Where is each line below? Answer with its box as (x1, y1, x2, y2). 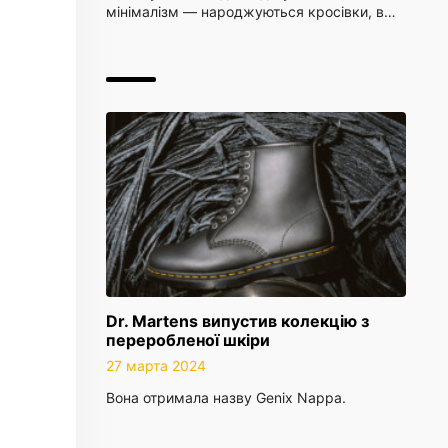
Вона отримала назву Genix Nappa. (106, 389, 346, 406)
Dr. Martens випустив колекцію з (106, 311, 369, 331)
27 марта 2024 (106, 357, 206, 374)
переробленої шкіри (106, 330, 270, 350)
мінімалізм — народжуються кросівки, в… (106, 3, 396, 20)
